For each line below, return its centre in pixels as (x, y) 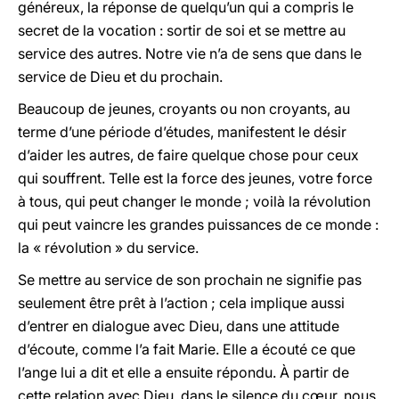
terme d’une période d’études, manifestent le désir (182, 132)
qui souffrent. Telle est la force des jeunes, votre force (195, 178)
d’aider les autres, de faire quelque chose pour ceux (188, 155)
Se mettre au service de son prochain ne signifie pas (190, 280)
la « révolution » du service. (108, 248)
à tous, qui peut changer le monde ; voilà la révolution (194, 201)
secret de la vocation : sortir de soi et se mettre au (182, 30)
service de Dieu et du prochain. (120, 77)
